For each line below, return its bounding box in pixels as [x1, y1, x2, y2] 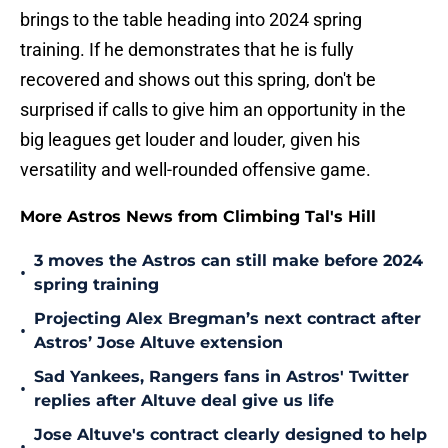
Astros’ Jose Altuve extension [34, 333, 283, 353]
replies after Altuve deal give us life [34, 391, 334, 411]
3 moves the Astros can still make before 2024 [34, 251, 423, 271]
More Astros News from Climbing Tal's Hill [20, 207, 376, 227]
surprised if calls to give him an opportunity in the [20, 99, 406, 121]
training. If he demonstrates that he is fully [20, 39, 354, 61]
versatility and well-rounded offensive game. [20, 159, 371, 181]
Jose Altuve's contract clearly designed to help [34, 425, 427, 445]
